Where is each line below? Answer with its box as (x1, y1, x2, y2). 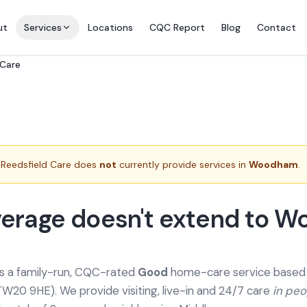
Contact (256, 21, 296, 34)
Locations (87, 21, 133, 34)
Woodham (249, 158, 298, 171)
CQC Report (149, 21, 205, 34)
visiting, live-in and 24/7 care (122, 283, 273, 298)
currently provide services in (116, 158, 249, 171)
